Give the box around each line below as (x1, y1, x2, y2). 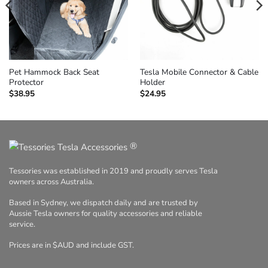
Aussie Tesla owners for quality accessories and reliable (9, 208, 202, 220)
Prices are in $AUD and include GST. (9, 240, 134, 251)
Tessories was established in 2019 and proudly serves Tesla (9, 166, 218, 177)
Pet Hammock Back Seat (8, 66, 99, 78)
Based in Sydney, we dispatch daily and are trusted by (9, 197, 198, 209)
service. (9, 219, 35, 230)
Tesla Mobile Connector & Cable (139, 66, 258, 78)
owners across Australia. (9, 176, 94, 188)
